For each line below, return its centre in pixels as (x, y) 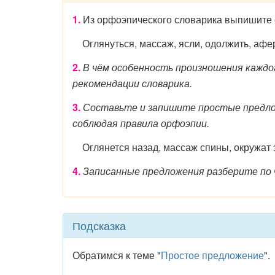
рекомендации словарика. (132, 83)
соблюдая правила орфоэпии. (141, 123)
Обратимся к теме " (117, 255)
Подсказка (99, 225)
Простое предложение (212, 255)
